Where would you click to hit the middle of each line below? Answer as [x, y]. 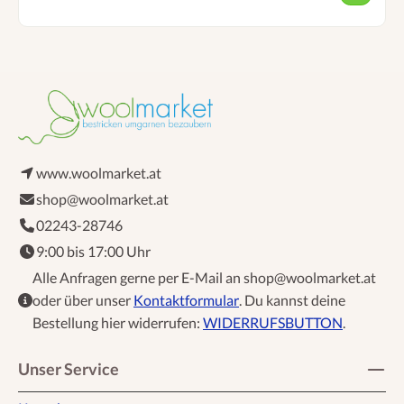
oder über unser [83, 299]
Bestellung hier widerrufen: [118, 322]
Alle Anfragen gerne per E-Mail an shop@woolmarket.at [204, 277]
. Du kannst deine [292, 299]
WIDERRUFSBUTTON [273, 322]
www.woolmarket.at [99, 172]
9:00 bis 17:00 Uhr [93, 251]
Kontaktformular [186, 299]
